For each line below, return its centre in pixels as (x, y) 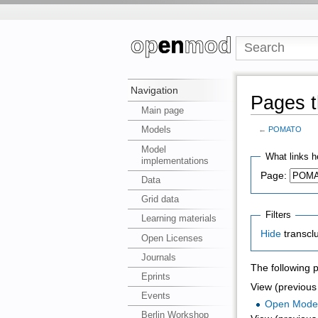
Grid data (160, 199)
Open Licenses (172, 238)
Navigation (155, 91)
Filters (278, 215)
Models (157, 130)
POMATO (285, 129)
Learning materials (179, 219)
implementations (175, 160)
